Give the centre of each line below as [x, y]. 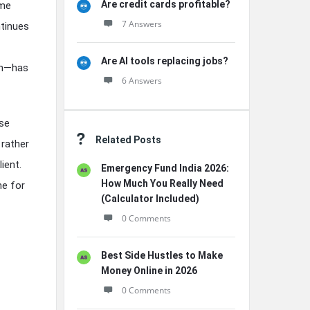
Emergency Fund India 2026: [165, 168]
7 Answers [142, 24]
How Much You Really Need [162, 183]
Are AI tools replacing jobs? [165, 61]
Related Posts [128, 140]
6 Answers [142, 81]
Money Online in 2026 [149, 271]
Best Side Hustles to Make [162, 255]
